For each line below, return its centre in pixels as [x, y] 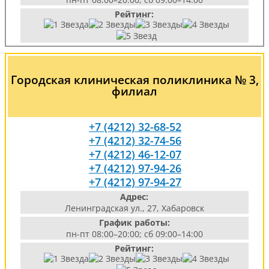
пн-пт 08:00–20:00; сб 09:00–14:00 [134, 234]
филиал [134, 91]
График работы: [134, 222]
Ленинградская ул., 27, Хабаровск [134, 208]
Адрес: [134, 197]
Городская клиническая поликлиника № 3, [134, 80]
